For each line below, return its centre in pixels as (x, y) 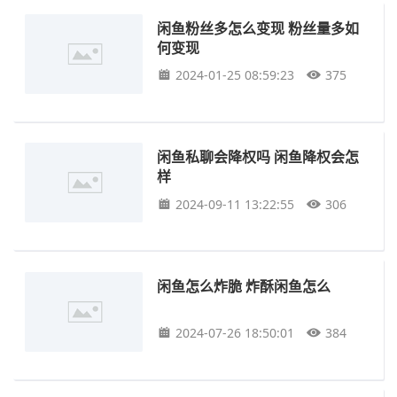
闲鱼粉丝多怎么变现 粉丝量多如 (258, 28)
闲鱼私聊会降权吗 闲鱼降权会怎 (258, 157)
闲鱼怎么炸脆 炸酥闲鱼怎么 (244, 285)
